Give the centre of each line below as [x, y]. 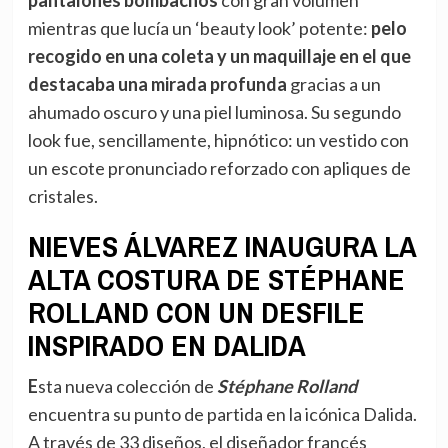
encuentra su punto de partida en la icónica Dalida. [222, 413]
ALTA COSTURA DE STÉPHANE [216, 278]
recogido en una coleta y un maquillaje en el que [219, 55]
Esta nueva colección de [127, 385]
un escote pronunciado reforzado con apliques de [219, 167]
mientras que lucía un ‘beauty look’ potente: [199, 27]
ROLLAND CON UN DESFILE [196, 311]
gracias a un [333, 83]
